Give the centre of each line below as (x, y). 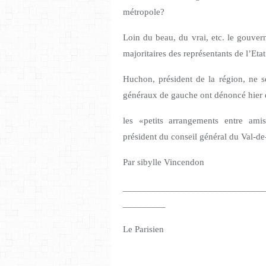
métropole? (144, 12)
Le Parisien (143, 229)
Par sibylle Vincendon (164, 162)
